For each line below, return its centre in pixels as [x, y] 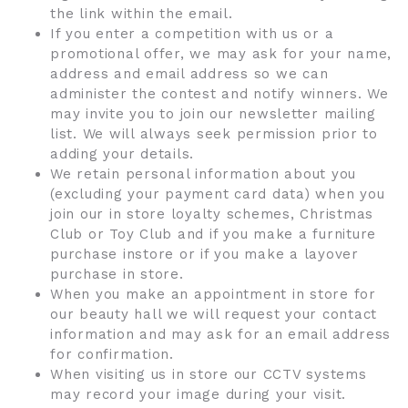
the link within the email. [142, 14]
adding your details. [122, 154]
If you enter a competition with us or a [192, 34]
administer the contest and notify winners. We [219, 94]
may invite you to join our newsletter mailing [213, 114]
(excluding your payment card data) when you [218, 194]
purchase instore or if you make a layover [204, 254]
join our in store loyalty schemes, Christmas [212, 214]
